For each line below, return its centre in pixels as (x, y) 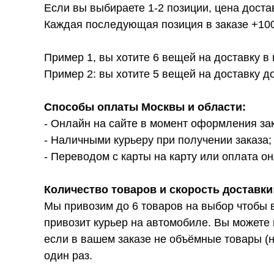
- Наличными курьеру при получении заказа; (158, 140)
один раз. (68, 256)
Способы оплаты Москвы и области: (145, 107)
